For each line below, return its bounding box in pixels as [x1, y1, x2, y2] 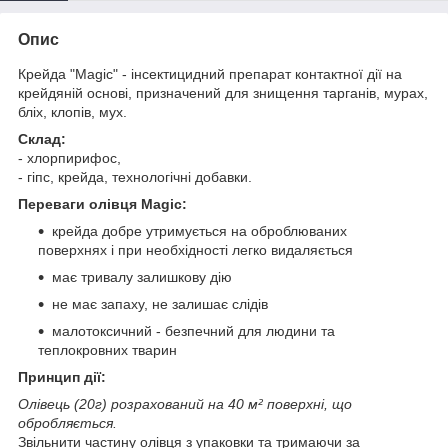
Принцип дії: [18, 368, 106, 385]
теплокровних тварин [38, 341, 177, 358]
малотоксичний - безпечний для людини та [52, 322, 335, 339]
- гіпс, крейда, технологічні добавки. [18, 168, 252, 185]
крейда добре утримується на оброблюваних [52, 222, 347, 239]
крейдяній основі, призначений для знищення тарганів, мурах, [18, 84, 428, 101]
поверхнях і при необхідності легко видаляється [38, 241, 353, 258]
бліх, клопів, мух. [18, 103, 127, 120]
